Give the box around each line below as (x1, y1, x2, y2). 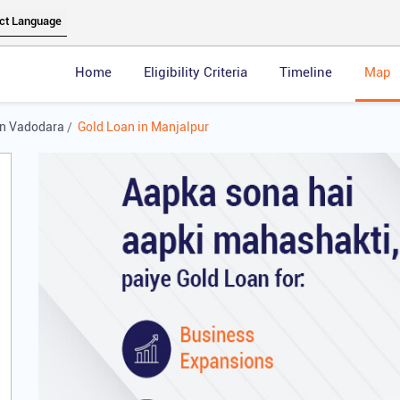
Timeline (279, 64, 332, 80)
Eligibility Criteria (143, 64, 247, 80)
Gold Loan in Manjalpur (77, 120, 209, 134)
